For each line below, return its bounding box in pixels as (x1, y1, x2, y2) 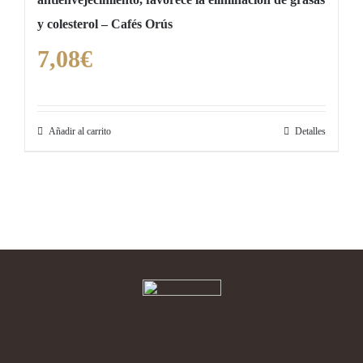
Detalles (295, 126, 326, 138)
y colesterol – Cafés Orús (37, 17, 173, 32)
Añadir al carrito (49, 126, 111, 138)
